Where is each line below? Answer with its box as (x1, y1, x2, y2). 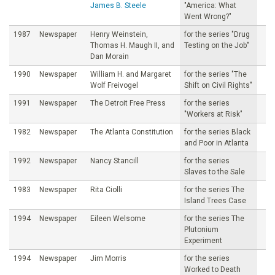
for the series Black (184, 127, 250, 136)
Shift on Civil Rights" (184, 80, 252, 90)
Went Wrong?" (184, 12, 231, 21)
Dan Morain (90, 52, 129, 61)
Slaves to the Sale (184, 167, 245, 176)
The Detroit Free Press (90, 98, 166, 107)
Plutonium (184, 225, 219, 234)
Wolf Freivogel (90, 80, 138, 90)
